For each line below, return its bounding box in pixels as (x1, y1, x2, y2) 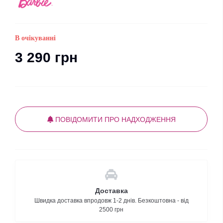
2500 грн (99, 206, 123, 213)
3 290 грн (15, 50, 78, 65)
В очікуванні (15, 34, 56, 42)
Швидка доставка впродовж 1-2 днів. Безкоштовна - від (34, 197, 189, 204)
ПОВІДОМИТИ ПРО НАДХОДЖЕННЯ (53, 115, 176, 123)
